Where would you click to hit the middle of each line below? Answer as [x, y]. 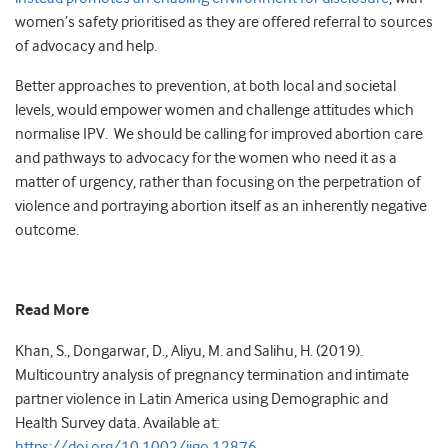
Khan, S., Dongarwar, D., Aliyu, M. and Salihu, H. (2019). [189, 351]
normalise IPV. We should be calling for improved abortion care [219, 134]
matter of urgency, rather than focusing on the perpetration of [218, 182]
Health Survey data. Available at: [117, 423]
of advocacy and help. [86, 46]
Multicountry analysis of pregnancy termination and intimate [212, 375]
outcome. [47, 230]
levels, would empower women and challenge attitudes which [214, 110]
